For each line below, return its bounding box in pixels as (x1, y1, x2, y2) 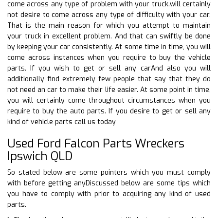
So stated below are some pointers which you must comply (7, 167, 211, 177)
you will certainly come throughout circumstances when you (7, 95, 211, 105)
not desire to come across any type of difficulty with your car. (7, 10, 211, 19)
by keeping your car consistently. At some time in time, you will (7, 42, 211, 52)
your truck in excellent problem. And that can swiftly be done (7, 31, 211, 41)
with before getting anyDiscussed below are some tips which (7, 178, 211, 188)
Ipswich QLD (7, 148, 73, 164)
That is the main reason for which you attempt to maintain (7, 20, 211, 30)
